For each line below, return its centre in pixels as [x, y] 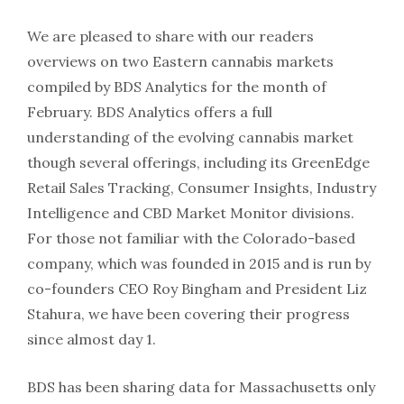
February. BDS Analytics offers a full [150, 112]
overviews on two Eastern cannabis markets [180, 61]
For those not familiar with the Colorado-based [191, 238]
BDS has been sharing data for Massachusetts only [201, 387]
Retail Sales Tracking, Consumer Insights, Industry [202, 188]
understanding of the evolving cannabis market [190, 137]
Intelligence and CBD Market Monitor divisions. [191, 213]
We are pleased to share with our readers [170, 36]
